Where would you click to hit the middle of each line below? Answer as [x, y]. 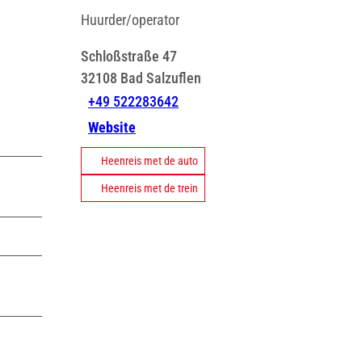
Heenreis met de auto [149, 160]
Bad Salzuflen [161, 78]
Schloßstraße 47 [129, 56]
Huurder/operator [130, 19]
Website [112, 128]
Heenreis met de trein [149, 188]
